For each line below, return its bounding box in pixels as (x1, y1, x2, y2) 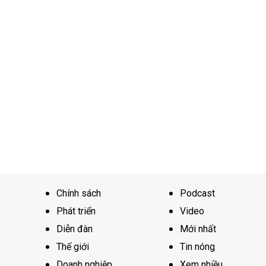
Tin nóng (180, 241, 215, 253)
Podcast (180, 188, 215, 199)
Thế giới (56, 241, 89, 253)
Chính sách (56, 188, 101, 199)
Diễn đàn (56, 223, 93, 235)
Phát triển (56, 205, 96, 217)
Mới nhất (180, 223, 216, 235)
